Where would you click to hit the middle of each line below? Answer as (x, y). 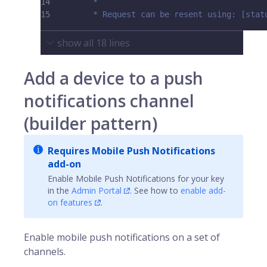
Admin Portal (97, 190)
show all (77, 43)
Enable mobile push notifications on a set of (122, 237)
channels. (45, 252)
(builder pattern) (91, 123)
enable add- (203, 190)
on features (70, 202)
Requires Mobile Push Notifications (131, 151)
